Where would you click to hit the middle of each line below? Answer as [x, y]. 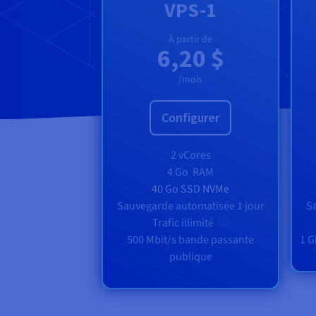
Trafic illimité [185, 223]
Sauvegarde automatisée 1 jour [190, 206]
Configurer [190, 118]
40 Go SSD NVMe [190, 189]
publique [190, 257]
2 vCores [190, 156]
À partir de [190, 40]
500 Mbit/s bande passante [190, 240]
